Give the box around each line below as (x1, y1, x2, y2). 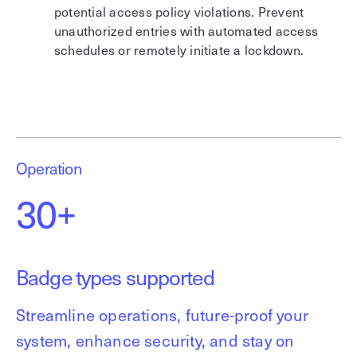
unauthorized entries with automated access (54, 20, 319, 40)
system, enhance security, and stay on (16, 328, 295, 353)
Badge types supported (16, 260, 214, 292)
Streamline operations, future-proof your (16, 303, 309, 328)
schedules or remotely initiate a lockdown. (54, 39, 304, 59)
